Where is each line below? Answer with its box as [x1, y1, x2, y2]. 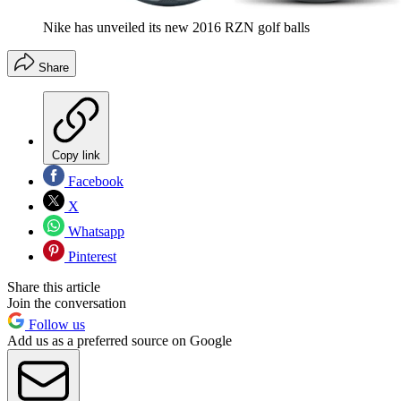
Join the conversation [7, 295, 126, 311]
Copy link [52, 149, 100, 163]
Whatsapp [64, 224, 124, 240]
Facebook [64, 174, 124, 190]
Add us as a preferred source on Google [7, 333, 232, 349]
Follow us [25, 317, 85, 333]
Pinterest [64, 249, 116, 265]
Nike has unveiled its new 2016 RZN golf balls [43, 20, 310, 36]
